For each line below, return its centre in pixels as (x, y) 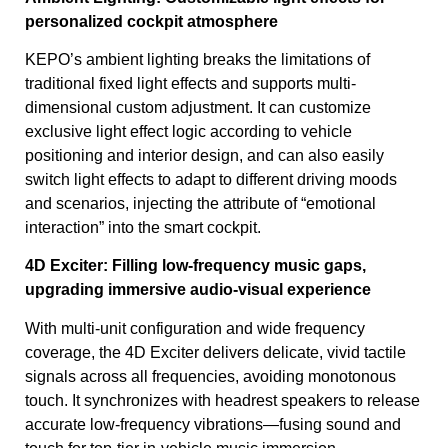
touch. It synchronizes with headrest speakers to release (222, 400)
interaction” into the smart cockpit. (143, 228)
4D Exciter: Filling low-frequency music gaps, (195, 266)
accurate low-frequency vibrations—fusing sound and (213, 424)
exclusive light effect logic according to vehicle (188, 132)
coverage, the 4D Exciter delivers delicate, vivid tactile (215, 352)
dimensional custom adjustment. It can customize (198, 108)
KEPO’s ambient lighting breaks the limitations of (197, 60)
